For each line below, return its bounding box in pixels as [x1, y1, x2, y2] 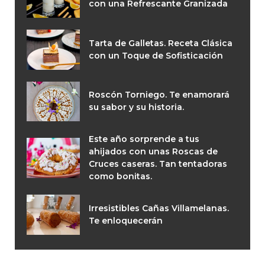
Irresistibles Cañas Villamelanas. [89, 202, 229, 214]
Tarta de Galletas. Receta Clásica [89, 37, 232, 49]
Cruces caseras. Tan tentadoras [89, 159, 227, 170]
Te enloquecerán [89, 215, 163, 226]
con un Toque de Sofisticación [89, 50, 223, 61]
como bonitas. [89, 171, 152, 182]
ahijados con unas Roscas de [89, 146, 218, 157]
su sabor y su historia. [89, 102, 184, 113]
